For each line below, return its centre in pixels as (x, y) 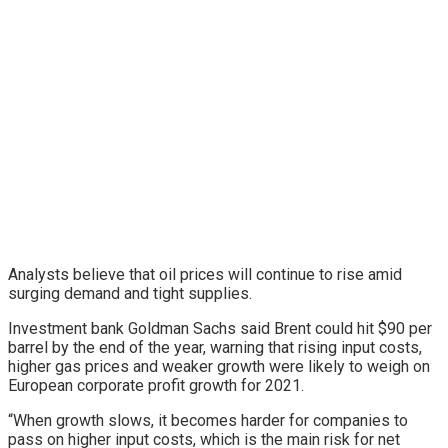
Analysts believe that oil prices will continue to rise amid (205, 275)
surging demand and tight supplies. (130, 294)
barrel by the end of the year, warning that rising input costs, (215, 348)
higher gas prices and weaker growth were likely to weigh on (219, 367)
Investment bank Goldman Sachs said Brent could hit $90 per (220, 329)
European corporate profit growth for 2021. (156, 386)
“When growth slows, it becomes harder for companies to (208, 421)
